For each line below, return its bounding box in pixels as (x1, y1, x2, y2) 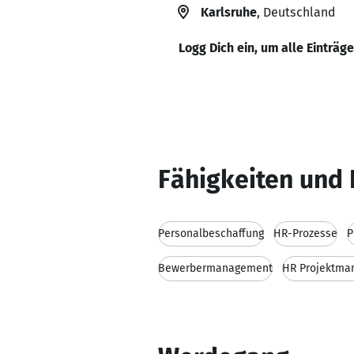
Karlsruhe (201, 5, 257, 20)
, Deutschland (257, 5, 335, 20)
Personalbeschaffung (158, 227, 264, 240)
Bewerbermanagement (158, 262, 273, 275)
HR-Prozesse (273, 227, 337, 240)
